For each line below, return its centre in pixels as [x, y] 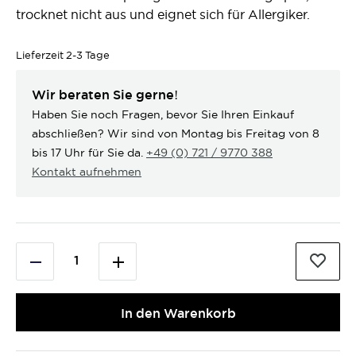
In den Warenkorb [178, 313]
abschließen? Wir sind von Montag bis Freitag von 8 [176, 133]
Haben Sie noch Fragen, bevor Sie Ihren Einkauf [163, 114]
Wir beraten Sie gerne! [105, 95]
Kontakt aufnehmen [87, 172]
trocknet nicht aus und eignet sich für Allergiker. [163, 14]
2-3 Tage [88, 55]
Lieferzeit [40, 55]
